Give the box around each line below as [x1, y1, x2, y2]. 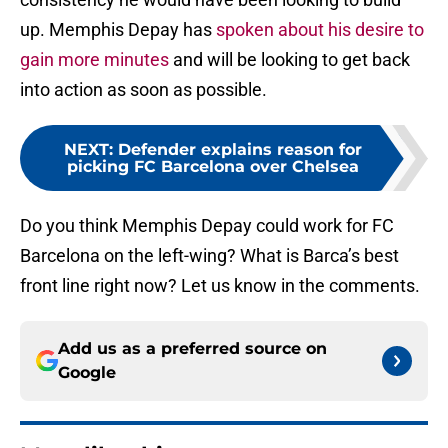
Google [58, 363, 116, 383]
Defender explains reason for [118, 140, 362, 160]
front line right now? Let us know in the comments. [20, 275, 420, 297]
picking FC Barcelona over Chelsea [67, 157, 359, 177]
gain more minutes [20, 49, 169, 71]
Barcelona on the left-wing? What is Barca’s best [20, 245, 399, 267]
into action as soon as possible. [20, 79, 267, 101]
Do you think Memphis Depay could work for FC [20, 215, 394, 237]
